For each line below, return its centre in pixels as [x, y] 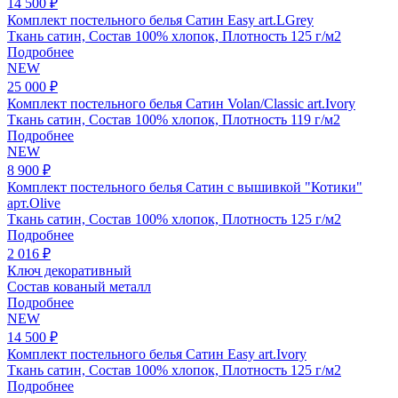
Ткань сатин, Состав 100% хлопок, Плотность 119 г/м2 [174, 119]
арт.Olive [34, 203]
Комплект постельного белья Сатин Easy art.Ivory [157, 354]
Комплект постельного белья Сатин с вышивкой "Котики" [185, 187]
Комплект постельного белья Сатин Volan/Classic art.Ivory [181, 103]
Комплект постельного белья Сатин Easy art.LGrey [160, 20]
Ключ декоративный [69, 270]
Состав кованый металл [79, 286]
